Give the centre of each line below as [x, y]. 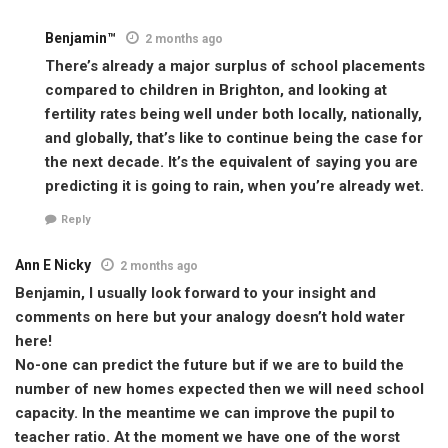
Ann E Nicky [53, 264]
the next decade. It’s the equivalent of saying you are [231, 162]
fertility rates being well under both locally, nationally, [233, 114]
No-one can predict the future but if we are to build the [209, 364]
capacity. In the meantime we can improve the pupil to [205, 412]
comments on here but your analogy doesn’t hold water [210, 316]
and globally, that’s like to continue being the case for [234, 138]
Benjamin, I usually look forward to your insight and [195, 292]
